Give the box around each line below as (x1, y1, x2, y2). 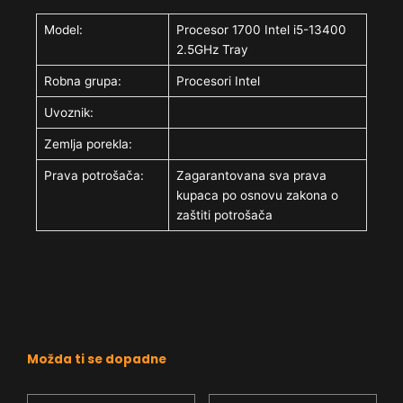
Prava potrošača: (44, 167, 145, 183)
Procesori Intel (176, 73, 261, 88)
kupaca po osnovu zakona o (176, 187, 339, 202)
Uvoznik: (44, 104, 94, 120)
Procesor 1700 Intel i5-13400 (176, 22, 347, 37)
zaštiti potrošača (176, 207, 273, 222)
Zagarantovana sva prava (176, 167, 327, 183)
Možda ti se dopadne (27, 351, 166, 369)
